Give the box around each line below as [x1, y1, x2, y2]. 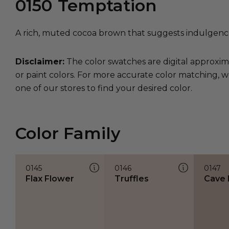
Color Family [15, 123, 121, 144]
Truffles [114, 174, 149, 184]
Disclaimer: [15, 57, 64, 66]
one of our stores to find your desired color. [15, 83, 192, 93]
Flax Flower [26, 174, 74, 184]
